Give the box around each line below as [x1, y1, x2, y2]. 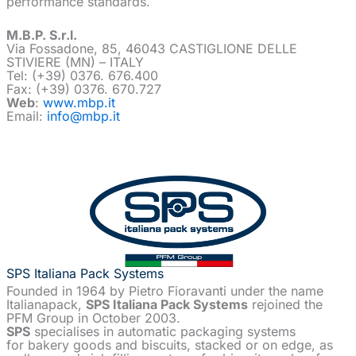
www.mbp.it [43, 95, 115, 111]
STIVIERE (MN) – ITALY [6, 54, 144, 71]
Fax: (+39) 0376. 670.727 [6, 81, 161, 98]
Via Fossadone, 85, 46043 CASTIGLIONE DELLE [6, 41, 297, 57]
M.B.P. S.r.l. [6, 27, 77, 44]
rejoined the [248, 296, 323, 313]
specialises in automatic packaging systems [30, 323, 296, 340]
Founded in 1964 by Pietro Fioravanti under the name [6, 283, 323, 300]
